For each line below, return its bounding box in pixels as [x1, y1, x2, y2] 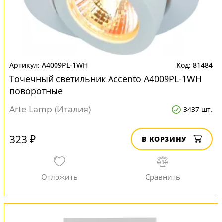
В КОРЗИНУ [142, 134, 187, 144]
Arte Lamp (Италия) [9, 103, 91, 115]
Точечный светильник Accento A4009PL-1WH [9, 73, 202, 85]
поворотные [9, 85, 63, 97]
